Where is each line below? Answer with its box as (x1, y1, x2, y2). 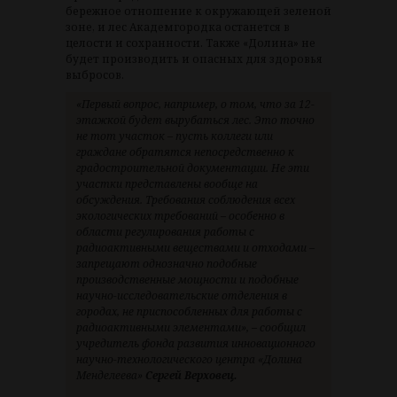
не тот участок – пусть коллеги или (76, 128, 273, 144)
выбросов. (66, 66, 124, 82)
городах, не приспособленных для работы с (76, 303, 302, 319)
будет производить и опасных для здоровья (66, 51, 323, 66)
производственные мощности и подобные (76, 271, 299, 287)
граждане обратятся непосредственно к (76, 144, 294, 160)
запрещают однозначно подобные (76, 255, 257, 271)
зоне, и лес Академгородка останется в (66, 19, 290, 35)
